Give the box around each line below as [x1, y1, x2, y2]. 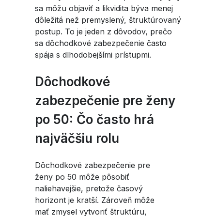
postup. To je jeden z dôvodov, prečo [35, 27, 172, 36]
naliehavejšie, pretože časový [35, 184, 143, 193]
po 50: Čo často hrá [35, 112, 154, 127]
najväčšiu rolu [35, 131, 119, 146]
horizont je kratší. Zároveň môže [35, 195, 155, 205]
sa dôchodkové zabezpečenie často [35, 38, 167, 48]
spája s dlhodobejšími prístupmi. [35, 50, 154, 60]
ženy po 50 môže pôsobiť [35, 172, 129, 182]
